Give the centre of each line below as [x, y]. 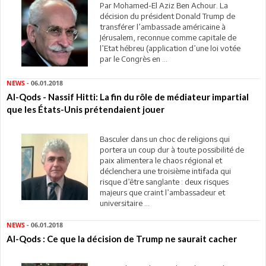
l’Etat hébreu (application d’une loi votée [170, 48]
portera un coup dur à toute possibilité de [172, 149]
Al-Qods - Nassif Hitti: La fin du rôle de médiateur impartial [128, 96]
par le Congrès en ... [133, 58]
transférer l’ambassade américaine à [162, 26]
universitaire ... [124, 203]
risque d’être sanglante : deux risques [164, 181]
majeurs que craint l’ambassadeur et [162, 192]
